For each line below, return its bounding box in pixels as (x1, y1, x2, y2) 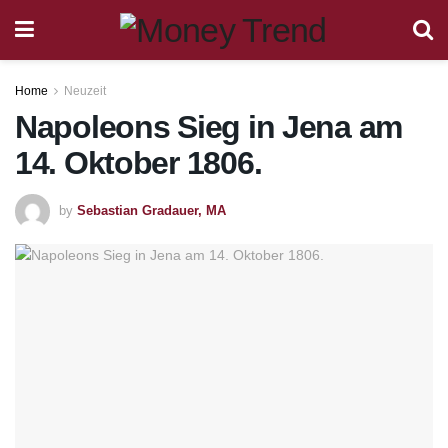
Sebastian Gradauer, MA (77, 202, 226, 218)
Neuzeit (64, 84, 106, 98)
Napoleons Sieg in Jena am (15, 109, 402, 145)
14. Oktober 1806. (15, 145, 262, 181)
